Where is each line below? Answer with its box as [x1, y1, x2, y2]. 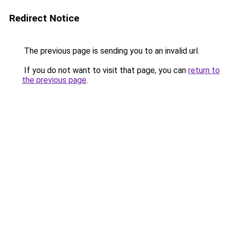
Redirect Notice [9, 12, 79, 24]
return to [188, 65, 220, 75]
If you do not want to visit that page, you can [22, 65, 188, 75]
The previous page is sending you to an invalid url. [22, 46, 199, 56]
